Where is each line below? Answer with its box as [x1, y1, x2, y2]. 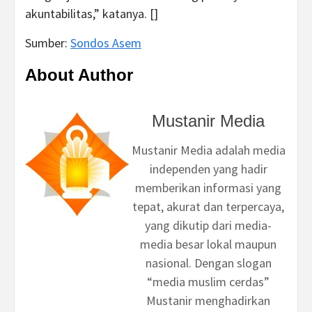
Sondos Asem [70, 35, 141, 51]
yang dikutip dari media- [145, 217, 272, 233]
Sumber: [25, 35, 70, 51]
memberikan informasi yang [135, 180, 281, 196]
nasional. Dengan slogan [145, 255, 272, 271]
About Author [25, 65, 133, 84]
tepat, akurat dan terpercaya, [132, 198, 284, 214]
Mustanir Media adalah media [131, 142, 286, 158]
